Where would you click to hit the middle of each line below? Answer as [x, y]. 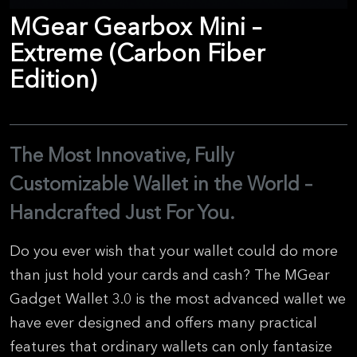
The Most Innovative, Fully [122, 155]
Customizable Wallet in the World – [161, 184]
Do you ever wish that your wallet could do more [174, 251]
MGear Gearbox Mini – [135, 27]
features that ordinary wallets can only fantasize [171, 347]
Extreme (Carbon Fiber [137, 53]
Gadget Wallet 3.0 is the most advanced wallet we [178, 299]
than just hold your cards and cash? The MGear [170, 275]
